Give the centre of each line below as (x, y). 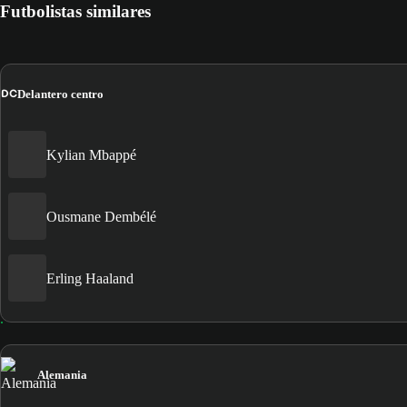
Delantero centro (60, 94)
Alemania (62, 375)
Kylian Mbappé (91, 154)
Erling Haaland (90, 278)
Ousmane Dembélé (101, 216)
